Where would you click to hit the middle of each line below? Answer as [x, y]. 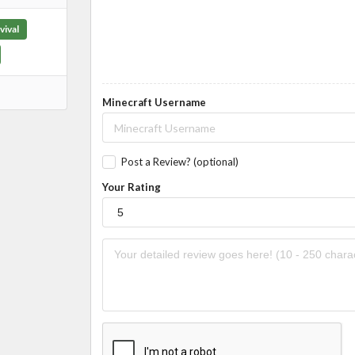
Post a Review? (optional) [179, 162]
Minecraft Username [154, 103]
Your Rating [131, 187]
